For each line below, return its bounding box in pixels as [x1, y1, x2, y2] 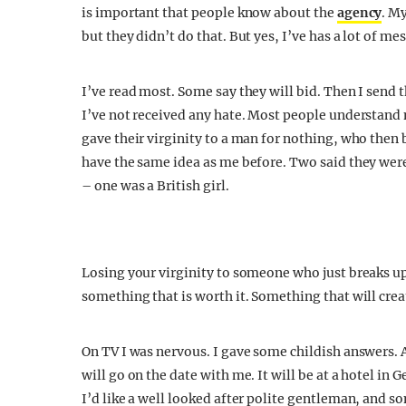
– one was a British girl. [82, 178, 229, 194]
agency [336, 5, 382, 21]
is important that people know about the [82, 5, 337, 21]
